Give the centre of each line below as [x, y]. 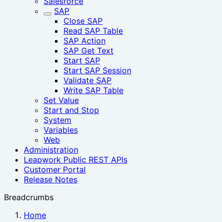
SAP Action [84, 41]
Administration [51, 150]
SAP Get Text [88, 51]
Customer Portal [55, 169]
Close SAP [83, 21]
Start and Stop [71, 110]
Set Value [61, 100]
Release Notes [51, 179]
